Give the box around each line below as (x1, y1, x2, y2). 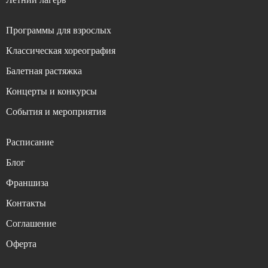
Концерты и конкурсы (6, 86, 97, 96)
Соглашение (6, 218, 56, 229)
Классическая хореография (6, 45, 115, 56)
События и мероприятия (6, 106, 106, 117)
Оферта (6, 238, 36, 249)
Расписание (6, 136, 54, 147)
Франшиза (6, 177, 48, 188)
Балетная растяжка (6, 65, 82, 76)
